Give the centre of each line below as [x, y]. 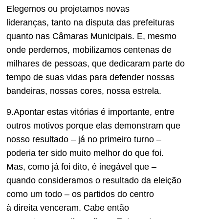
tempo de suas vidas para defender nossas [90, 77]
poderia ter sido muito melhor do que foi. [85, 153]
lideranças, [29, 23]
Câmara [68, 36]
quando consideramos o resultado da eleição [94, 180]
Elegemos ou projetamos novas [68, 9]
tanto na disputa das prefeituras [113, 23]
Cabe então [106, 208]
